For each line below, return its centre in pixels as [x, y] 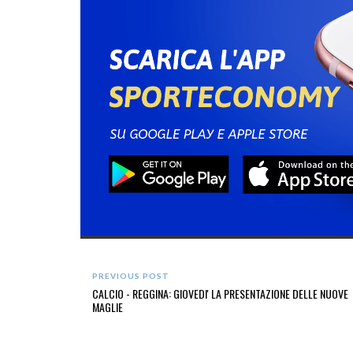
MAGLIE [108, 307]
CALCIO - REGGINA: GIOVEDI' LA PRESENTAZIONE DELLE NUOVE [220, 294]
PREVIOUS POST [131, 276]
